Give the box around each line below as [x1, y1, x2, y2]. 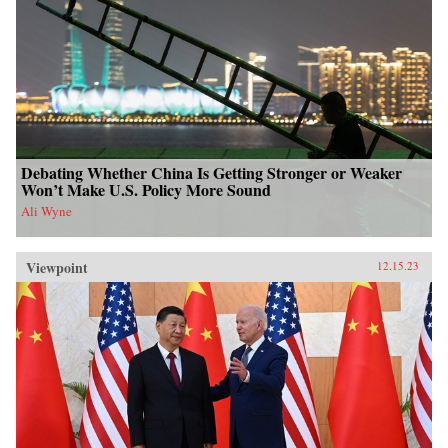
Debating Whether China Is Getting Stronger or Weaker [21, 160, 402, 184]
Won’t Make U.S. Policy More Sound [21, 177, 271, 201]
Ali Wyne [21, 201, 72, 220]
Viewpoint [26, 256, 88, 278]
